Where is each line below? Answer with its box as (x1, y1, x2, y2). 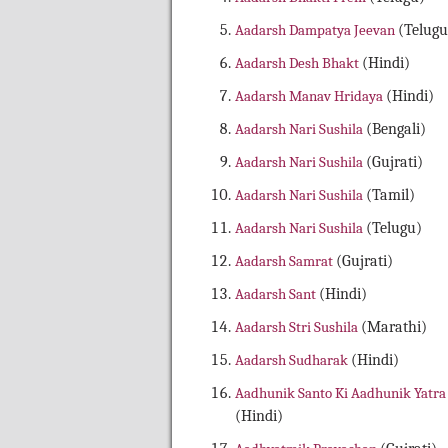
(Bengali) (366, 120, 426, 139)
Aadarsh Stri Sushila (235, 318, 361, 337)
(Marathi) (361, 318, 427, 337)
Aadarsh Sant (235, 285, 319, 304)
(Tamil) (366, 186, 415, 205)
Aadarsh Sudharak (235, 351, 351, 370)
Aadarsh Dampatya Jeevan (235, 21, 398, 40)
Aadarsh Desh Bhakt (235, 54, 362, 73)
